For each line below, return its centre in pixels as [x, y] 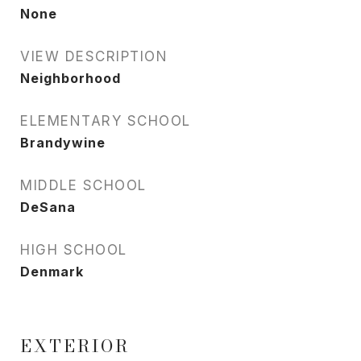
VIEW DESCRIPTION [94, 56]
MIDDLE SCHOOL [83, 185]
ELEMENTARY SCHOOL [106, 121]
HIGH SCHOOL [74, 250]
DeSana [48, 207]
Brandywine [63, 143]
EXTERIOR [75, 346]
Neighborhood [71, 78]
